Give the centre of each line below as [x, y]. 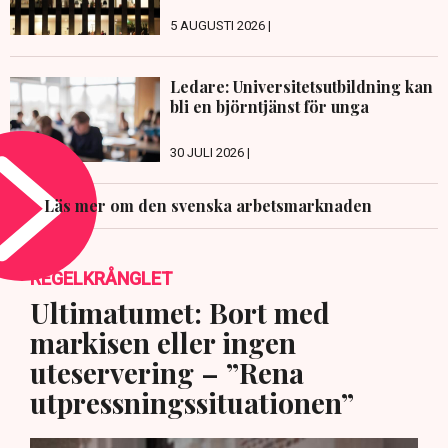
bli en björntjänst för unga [269, 107]
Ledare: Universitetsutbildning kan [301, 87]
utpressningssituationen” [192, 402]
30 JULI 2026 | [210, 152]
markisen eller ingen [163, 342]
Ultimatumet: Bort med [180, 312]
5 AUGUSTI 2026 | [220, 26]
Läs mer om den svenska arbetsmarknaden [208, 205]
